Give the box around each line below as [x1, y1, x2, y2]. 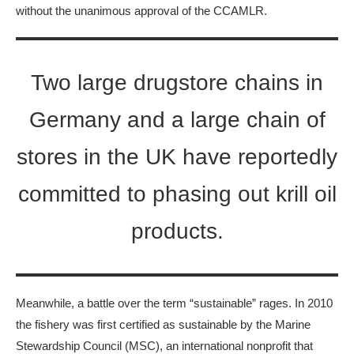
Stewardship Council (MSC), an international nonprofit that [16, 338, 313, 352]
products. [130, 218, 224, 243]
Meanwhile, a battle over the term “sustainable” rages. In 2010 [16, 296, 333, 310]
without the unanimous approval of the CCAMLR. [16, 3, 270, 17]
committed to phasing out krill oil [17, 181, 337, 206]
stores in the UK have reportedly [17, 144, 337, 169]
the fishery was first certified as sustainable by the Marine [16, 317, 311, 331]
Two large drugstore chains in [31, 70, 323, 95]
